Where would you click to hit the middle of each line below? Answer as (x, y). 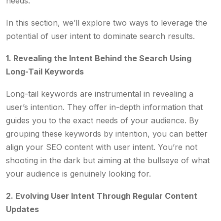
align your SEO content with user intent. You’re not (102, 147)
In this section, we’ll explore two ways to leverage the (107, 23)
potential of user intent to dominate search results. (100, 36)
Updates (22, 209)
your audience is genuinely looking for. (78, 174)
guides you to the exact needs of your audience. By (102, 120)
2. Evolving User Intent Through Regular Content (102, 196)
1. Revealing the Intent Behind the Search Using (99, 58)
